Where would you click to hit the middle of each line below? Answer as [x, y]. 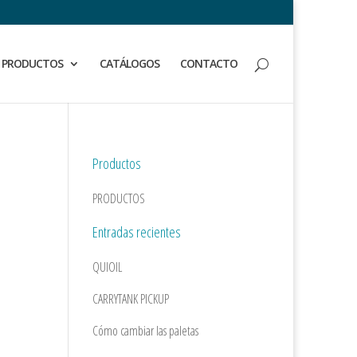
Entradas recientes [137, 232]
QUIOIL [108, 267]
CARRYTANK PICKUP [131, 299]
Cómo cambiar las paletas [146, 331]
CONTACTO [209, 63]
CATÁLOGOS [129, 63]
